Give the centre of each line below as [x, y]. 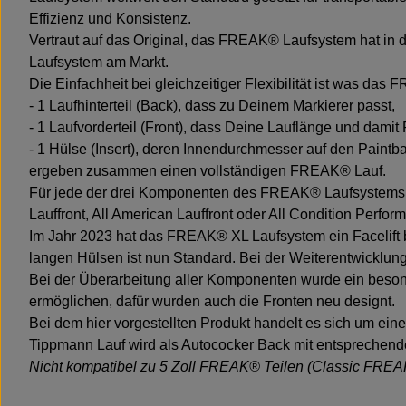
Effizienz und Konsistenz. [110, 19]
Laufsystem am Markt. [99, 63]
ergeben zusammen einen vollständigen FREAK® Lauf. [208, 171]
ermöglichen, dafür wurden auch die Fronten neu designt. [212, 302]
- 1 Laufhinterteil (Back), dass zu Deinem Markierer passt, [212, 106]
